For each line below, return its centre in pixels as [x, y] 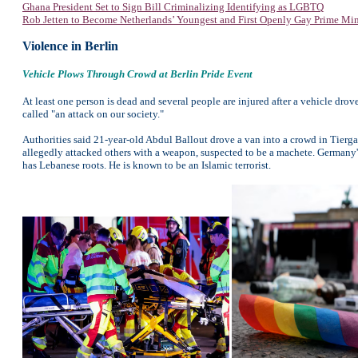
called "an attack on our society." [93, 114]
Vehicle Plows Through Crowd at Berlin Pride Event [137, 74]
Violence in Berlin [70, 46]
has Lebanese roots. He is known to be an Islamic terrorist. [147, 165]
